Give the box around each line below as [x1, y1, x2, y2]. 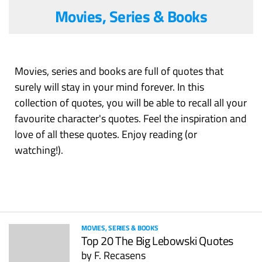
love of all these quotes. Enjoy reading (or [15, 126, 197, 142]
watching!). [15, 142, 63, 158]
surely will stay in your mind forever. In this [15, 79, 204, 95]
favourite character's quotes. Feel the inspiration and [15, 111, 247, 126]
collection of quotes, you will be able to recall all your [15, 95, 247, 111]
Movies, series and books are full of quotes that [15, 63, 223, 79]
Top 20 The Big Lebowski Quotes [81, 232, 233, 250]
